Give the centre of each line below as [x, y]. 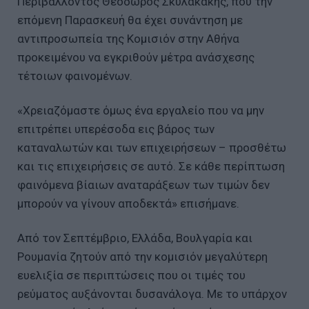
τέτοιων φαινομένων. [75, 76]
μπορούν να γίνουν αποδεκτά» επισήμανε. [128, 204]
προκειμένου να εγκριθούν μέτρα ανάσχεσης [136, 58]
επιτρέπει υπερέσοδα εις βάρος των [116, 129]
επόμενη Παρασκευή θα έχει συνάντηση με [130, 20]
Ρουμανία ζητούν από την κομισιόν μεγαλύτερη [142, 257]
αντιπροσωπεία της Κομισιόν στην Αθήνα [128, 39]
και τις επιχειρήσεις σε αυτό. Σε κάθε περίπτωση [151, 167]
